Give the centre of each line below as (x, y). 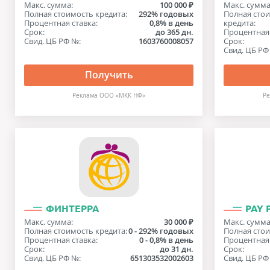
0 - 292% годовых (161, 231)
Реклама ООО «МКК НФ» (109, 96)
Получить (109, 75)
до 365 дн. (175, 32)
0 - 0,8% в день (167, 240)
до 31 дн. (177, 249)
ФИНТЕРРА (73, 209)
